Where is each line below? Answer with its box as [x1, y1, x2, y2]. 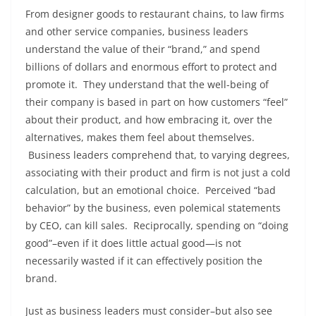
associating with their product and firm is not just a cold [25, 165, 291, 179]
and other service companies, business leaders [25, 24, 248, 38]
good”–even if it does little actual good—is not [25, 236, 241, 250]
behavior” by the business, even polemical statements [25, 200, 281, 214]
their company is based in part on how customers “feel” [25, 95, 288, 109]
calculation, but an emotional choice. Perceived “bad [25, 183, 276, 197]
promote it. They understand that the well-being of [25, 77, 269, 91]
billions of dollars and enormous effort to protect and [25, 59, 277, 73]
